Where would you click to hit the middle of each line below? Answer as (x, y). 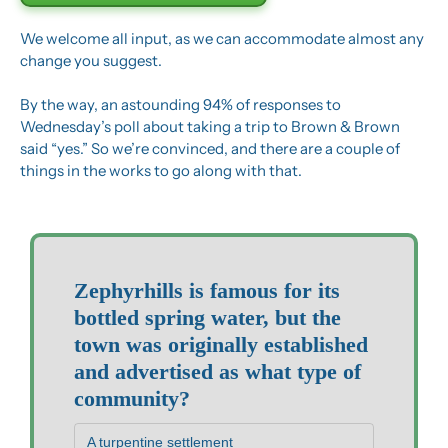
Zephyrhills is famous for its (207, 290)
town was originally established (221, 344)
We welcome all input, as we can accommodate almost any (222, 38)
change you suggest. (91, 60)
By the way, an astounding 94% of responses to (180, 104)
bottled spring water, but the (207, 317)
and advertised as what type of (217, 371)
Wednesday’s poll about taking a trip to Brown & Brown (210, 126)
